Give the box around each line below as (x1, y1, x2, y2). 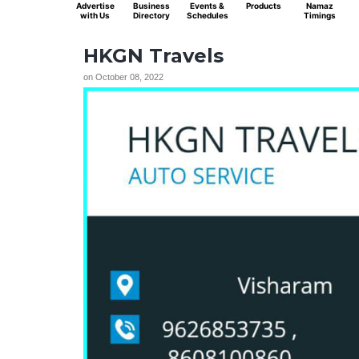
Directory (132, 10, 170, 21)
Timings (303, 10, 336, 21)
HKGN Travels (83, 44, 224, 68)
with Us (80, 10, 110, 21)
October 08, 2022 (95, 72, 163, 83)
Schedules (186, 10, 228, 21)
